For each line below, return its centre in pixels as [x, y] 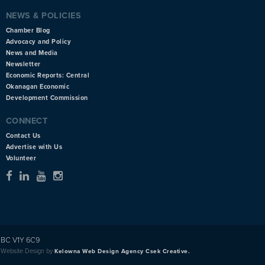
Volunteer [21, 158]
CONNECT [27, 121]
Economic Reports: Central [48, 75]
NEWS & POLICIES [43, 15]
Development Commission [47, 98]
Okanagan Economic [38, 86]
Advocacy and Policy [38, 41]
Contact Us [23, 135]
